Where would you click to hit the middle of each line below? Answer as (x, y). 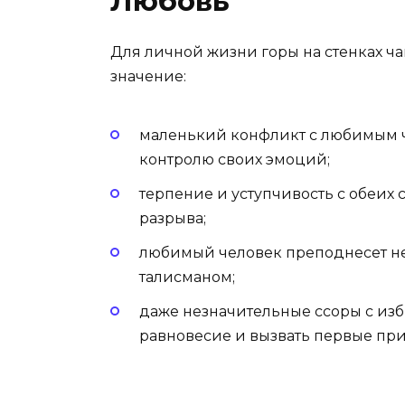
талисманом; (187, 278)
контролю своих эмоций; (235, 159)
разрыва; (173, 219)
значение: (148, 76)
